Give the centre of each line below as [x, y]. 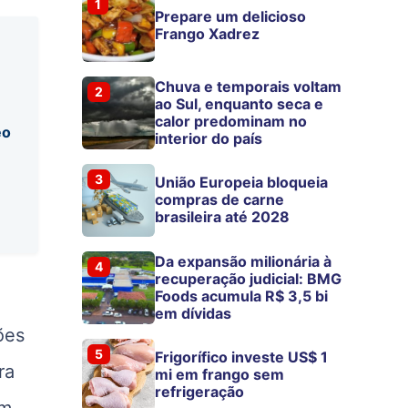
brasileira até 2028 [223, 217]
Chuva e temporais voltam [249, 86]
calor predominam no [231, 121]
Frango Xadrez [208, 33]
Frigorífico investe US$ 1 [242, 357]
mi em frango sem [220, 375]
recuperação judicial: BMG [249, 278]
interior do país [209, 138]
